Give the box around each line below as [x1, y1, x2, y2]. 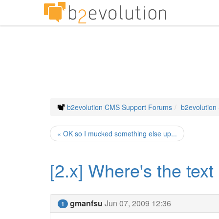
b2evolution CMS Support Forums [67, 102, 172, 112]
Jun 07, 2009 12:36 [105, 197, 171, 209]
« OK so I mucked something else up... [57, 129, 177, 138]
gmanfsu [70, 197, 103, 209]
